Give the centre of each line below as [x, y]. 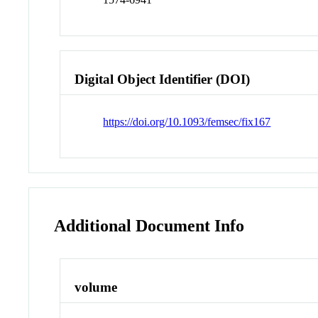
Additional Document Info [149, 226]
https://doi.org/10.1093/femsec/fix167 [187, 122]
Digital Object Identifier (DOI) [163, 79]
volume [96, 287]
